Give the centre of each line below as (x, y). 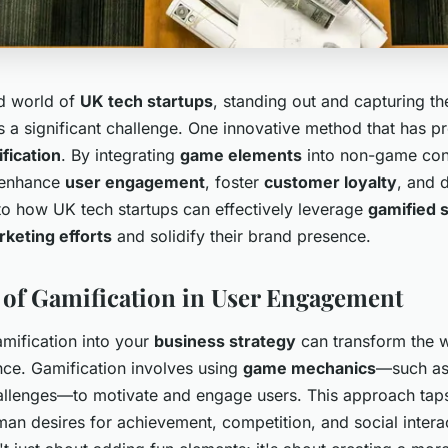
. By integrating (120, 155)
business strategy (225, 341)
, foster (234, 182)
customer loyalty (330, 182)
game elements (241, 155)
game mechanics (309, 368)
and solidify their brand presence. (241, 236)
